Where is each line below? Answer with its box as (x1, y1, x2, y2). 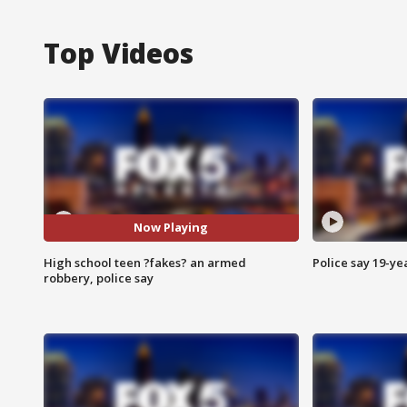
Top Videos (44, 34, 194, 72)
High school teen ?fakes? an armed (44, 253, 246, 271)
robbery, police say (44, 269, 154, 286)
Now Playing (134, 219, 209, 236)
